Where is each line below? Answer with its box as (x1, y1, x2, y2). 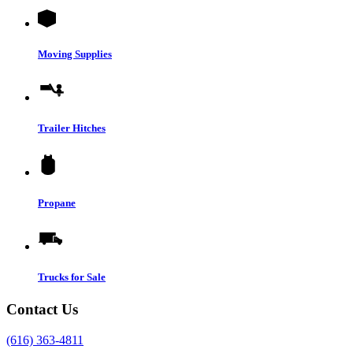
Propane (38, 196, 76, 209)
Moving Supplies (38, 48, 112, 61)
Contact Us (6, 301, 78, 318)
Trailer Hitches (38, 122, 106, 135)
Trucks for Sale (38, 271, 106, 284)
